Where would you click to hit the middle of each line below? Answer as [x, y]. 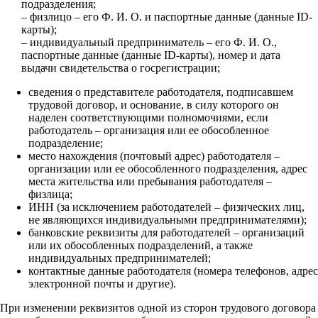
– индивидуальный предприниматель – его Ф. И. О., [149, 42]
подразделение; [66, 143]
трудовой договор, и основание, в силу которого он [154, 104]
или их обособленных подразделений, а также [141, 245]
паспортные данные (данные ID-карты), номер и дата [151, 55]
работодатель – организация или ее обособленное [149, 130]
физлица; [50, 194]
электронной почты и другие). [102, 283]
